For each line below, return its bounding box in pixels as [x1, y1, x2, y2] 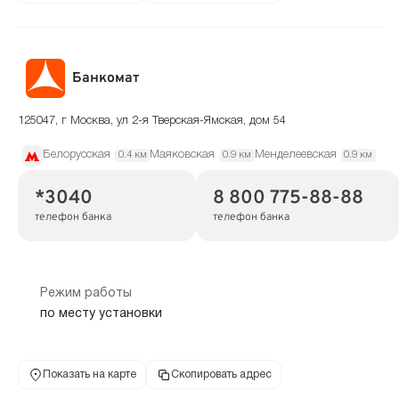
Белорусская [43, 150, 110, 161]
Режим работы [39, 288, 132, 300]
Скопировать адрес [170, 369, 272, 379]
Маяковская [150, 150, 216, 161]
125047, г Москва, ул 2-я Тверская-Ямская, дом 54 [18, 116, 286, 127]
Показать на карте [42, 369, 136, 379]
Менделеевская [254, 150, 337, 161]
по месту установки [39, 307, 162, 320]
